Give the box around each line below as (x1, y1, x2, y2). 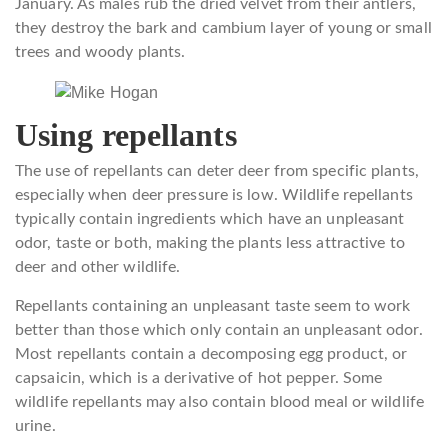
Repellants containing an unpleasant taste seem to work (15, 297, 411, 314)
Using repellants (15, 116, 237, 153)
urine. (15, 417, 56, 434)
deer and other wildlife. (15, 258, 181, 275)
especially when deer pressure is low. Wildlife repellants (15, 186, 413, 203)
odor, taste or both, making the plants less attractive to (15, 234, 405, 251)
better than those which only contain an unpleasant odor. (15, 321, 423, 338)
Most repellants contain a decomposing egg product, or (15, 345, 408, 362)
